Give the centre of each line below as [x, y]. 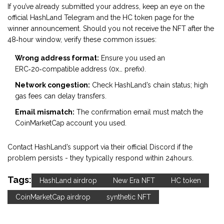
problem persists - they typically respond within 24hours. [100, 158]
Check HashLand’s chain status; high [149, 85]
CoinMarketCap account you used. [71, 123]
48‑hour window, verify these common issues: [82, 40]
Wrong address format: [57, 58]
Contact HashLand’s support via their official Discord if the [100, 147]
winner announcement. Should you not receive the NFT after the [111, 29]
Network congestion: [52, 85]
